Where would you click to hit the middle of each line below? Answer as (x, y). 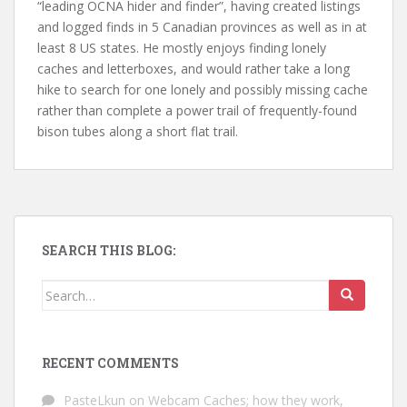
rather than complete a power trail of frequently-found (197, 111)
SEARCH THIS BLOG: (109, 251)
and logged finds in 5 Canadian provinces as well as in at (202, 27)
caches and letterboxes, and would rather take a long (194, 69)
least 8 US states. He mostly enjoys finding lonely (182, 48)
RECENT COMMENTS (110, 363)
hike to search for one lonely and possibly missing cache (203, 90)
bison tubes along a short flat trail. (138, 132)
